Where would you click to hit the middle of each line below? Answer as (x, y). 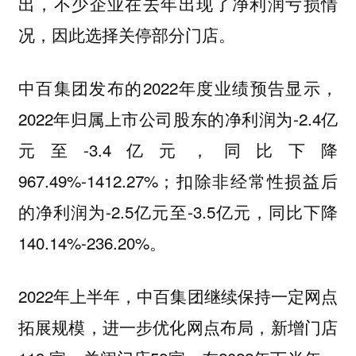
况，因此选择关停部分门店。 (129, 35)
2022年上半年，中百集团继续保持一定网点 (178, 295)
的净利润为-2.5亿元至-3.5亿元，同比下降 (178, 211)
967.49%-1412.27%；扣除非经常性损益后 (178, 180)
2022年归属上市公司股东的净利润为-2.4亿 (178, 118)
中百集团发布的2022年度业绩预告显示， (178, 87)
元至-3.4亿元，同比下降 (178, 149)
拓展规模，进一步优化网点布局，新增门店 (178, 326)
